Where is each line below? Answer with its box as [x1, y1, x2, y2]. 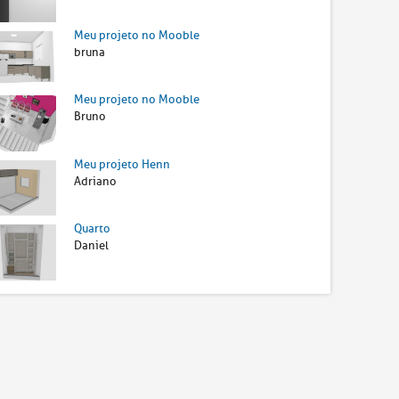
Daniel [74, 238, 110, 254]
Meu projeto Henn [74, 156, 171, 172]
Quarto [74, 221, 111, 237]
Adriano [74, 173, 118, 189]
